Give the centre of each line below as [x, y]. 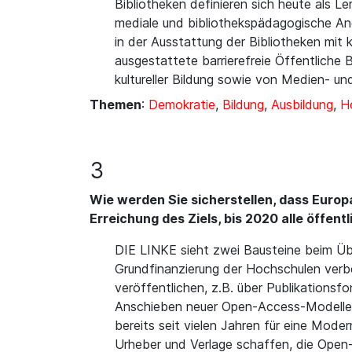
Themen [115, 104]
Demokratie [182, 104]
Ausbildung [302, 104]
